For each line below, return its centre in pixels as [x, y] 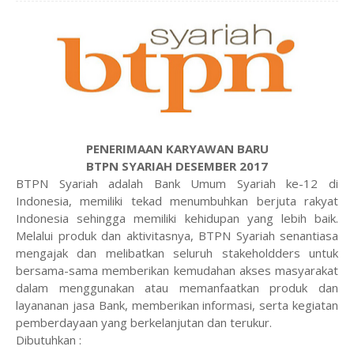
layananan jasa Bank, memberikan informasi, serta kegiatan [177, 305]
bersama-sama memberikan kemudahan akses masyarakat [177, 270]
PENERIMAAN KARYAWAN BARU [177, 149]
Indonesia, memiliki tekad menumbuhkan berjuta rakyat [177, 201]
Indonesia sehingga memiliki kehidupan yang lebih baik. [177, 218]
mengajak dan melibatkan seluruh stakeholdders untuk [177, 253]
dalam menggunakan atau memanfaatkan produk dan [177, 288]
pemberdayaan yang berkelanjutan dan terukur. [144, 322]
